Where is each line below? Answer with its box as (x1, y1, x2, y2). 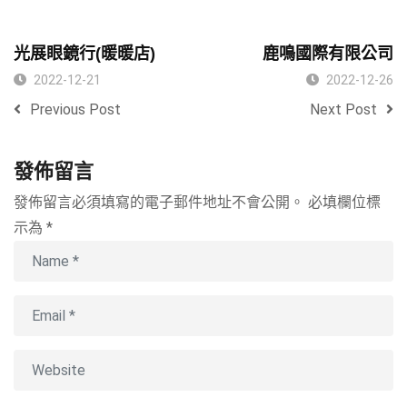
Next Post (310, 101, 377, 118)
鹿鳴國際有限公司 (263, 45, 393, 63)
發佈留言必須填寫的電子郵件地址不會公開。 (14, 194, 304, 211)
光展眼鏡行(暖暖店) (14, 45, 155, 63)
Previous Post (30, 101, 121, 118)
